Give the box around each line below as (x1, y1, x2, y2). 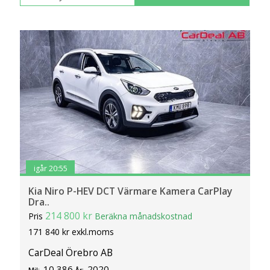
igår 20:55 (33, 163, 67, 174)
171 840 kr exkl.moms (28, 225, 115, 237)
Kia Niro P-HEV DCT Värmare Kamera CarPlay (28, 184, 233, 198)
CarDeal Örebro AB (28, 246, 113, 260)
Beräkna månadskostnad (95, 210, 193, 222)
